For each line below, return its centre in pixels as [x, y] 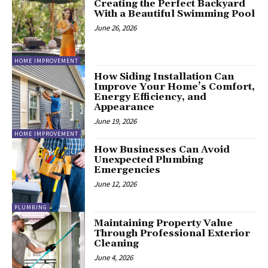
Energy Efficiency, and [150, 97]
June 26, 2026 [115, 28]
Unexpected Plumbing [149, 160]
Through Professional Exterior [172, 233]
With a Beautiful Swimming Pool [175, 13]
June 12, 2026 [115, 184]
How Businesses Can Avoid [162, 150]
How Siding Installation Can [164, 76]
